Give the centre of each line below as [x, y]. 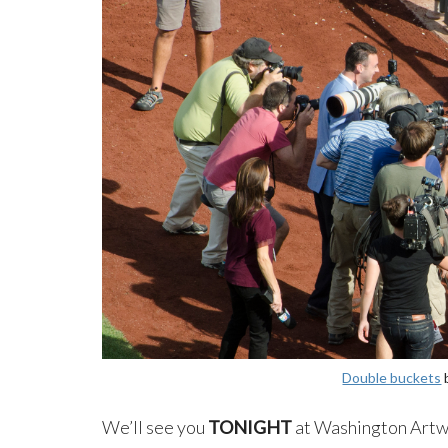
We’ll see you [155, 426]
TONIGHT [250, 426]
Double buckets [392, 377]
